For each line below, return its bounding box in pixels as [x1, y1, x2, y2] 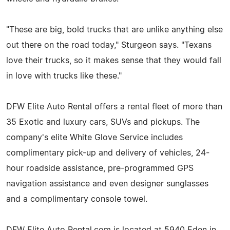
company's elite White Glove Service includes [6, 133, 183, 142]
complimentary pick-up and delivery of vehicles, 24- [6, 148, 209, 157]
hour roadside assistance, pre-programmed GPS [6, 164, 194, 172]
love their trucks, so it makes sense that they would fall [6, 56, 221, 65]
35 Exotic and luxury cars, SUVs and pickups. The [6, 118, 200, 126]
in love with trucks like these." [6, 71, 122, 80]
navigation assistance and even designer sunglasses [6, 179, 208, 188]
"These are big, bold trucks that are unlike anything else [6, 25, 223, 34]
